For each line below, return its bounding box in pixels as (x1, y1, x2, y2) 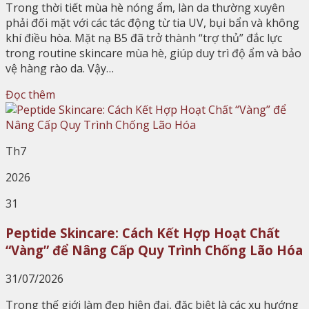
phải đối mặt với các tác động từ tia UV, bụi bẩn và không (6, 14, 299, 30)
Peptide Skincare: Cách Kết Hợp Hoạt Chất (6, 223, 280, 241)
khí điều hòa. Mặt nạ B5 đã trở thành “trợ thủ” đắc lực (6, 30, 282, 46)
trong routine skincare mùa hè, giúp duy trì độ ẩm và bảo (6, 45, 301, 61)
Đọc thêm (6, 86, 55, 102)
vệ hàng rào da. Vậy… (6, 60, 114, 76)
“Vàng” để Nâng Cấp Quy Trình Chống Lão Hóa (6, 241, 303, 259)
